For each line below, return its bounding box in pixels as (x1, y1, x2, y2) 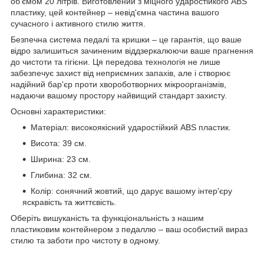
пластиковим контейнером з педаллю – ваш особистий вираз (11, 225, 247, 235)
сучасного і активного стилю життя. (11, 19, 146, 29)
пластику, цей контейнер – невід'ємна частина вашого (11, 8, 219, 18)
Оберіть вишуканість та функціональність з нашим (11, 213, 204, 223)
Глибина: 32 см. (31, 170, 92, 180)
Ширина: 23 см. (31, 154, 91, 164)
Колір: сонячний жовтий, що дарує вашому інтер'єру (31, 186, 232, 196)
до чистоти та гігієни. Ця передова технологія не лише (11, 57, 220, 67)
